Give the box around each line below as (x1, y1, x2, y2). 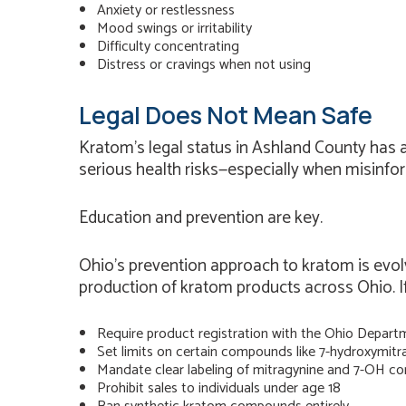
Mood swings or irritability (97, 16, 252, 42)
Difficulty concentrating (97, 34, 239, 60)
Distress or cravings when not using (97, 53, 311, 78)
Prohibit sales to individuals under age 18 (97, 375, 341, 401)
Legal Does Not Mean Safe (79, 99, 372, 132)
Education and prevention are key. (79, 203, 323, 232)
